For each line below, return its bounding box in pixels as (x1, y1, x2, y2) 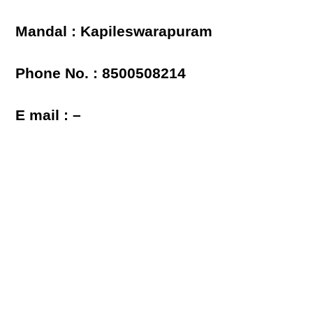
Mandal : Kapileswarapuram (15, 23, 213, 40)
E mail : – (15, 107, 82, 124)
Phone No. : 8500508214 (15, 65, 187, 82)
